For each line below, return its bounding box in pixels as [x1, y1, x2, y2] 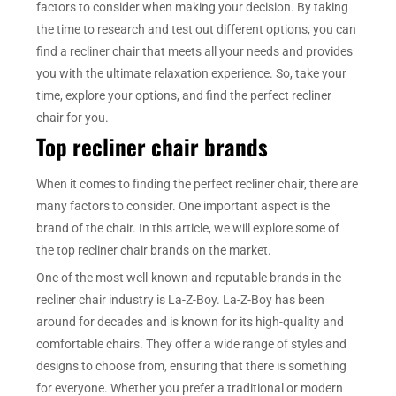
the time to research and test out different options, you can [36, 22, 357, 37]
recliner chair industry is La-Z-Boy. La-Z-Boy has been [36, 293, 325, 308]
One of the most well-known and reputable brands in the [36, 270, 342, 286]
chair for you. [36, 110, 110, 126]
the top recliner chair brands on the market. [36, 242, 272, 257]
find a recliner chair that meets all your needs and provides [36, 44, 354, 59]
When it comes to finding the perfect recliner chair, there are [36, 176, 359, 191]
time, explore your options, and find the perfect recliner [36, 88, 332, 103]
